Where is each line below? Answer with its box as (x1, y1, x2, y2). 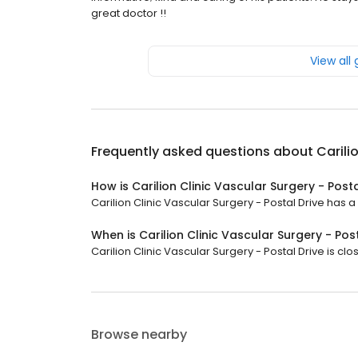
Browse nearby (91, 325, 187, 344)
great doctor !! (91, 6, 166, 22)
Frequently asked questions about (91, 142, 316, 161)
